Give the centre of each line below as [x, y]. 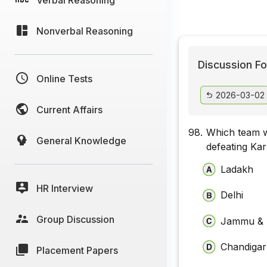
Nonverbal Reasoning [85, 31]
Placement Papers [77, 250]
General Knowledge [81, 140]
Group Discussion [75, 219]
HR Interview [65, 188]
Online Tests [64, 78]
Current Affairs [69, 109]
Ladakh [237, 169]
